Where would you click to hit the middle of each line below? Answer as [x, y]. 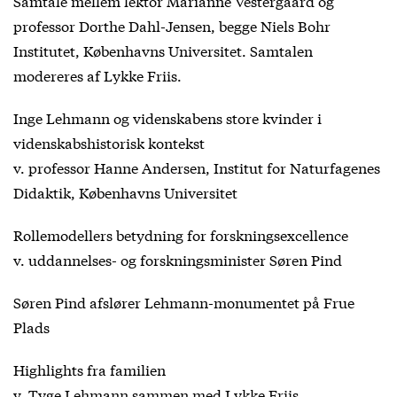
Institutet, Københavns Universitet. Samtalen [163, 50]
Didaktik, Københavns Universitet [125, 192]
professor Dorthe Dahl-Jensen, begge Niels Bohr [172, 25]
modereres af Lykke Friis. [97, 75]
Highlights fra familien [90, 369]
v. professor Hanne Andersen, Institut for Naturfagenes [197, 167]
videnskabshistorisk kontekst [109, 142]
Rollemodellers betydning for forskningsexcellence [181, 234]
